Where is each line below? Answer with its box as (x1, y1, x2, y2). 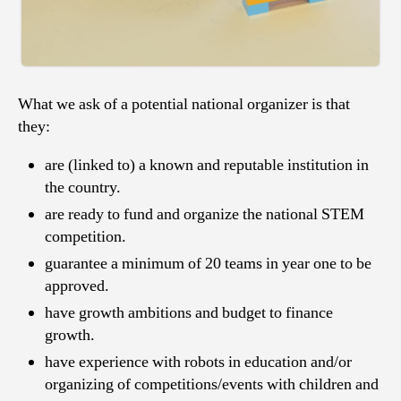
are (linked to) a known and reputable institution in (45, 155, 369, 176)
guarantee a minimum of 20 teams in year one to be (45, 253, 371, 275)
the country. (45, 177, 121, 199)
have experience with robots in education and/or (45, 352, 352, 373)
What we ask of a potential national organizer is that (18, 94, 350, 115)
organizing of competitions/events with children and (45, 374, 379, 396)
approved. (45, 276, 109, 297)
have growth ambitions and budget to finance (45, 303, 333, 324)
